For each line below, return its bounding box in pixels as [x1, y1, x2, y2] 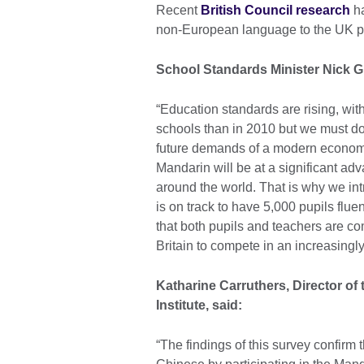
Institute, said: [156, 298, 242, 313]
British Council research [201, 3, 350, 18]
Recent [156, 3, 201, 18]
